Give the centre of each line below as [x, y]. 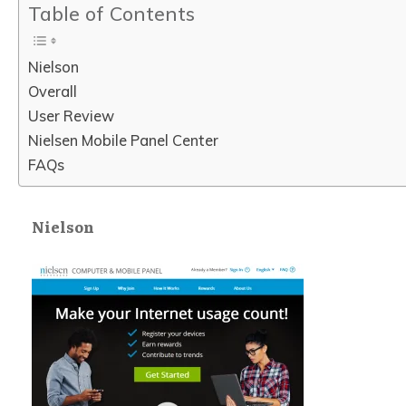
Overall [53, 92]
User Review [71, 116]
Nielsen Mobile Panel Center [123, 140]
